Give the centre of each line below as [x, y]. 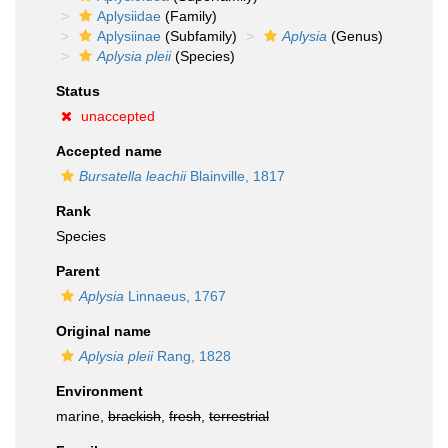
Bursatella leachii [132, 176]
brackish [134, 416]
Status [78, 91]
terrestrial [239, 416]
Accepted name [109, 151]
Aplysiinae [129, 36]
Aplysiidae [129, 16]
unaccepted [118, 116]
